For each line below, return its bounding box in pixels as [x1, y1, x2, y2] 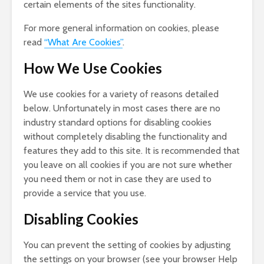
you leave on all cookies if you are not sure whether [24, 159, 232, 170]
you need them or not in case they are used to [24, 173, 212, 184]
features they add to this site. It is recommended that [24, 145, 240, 156]
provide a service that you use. [24, 187, 146, 199]
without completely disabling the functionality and [24, 131, 227, 142]
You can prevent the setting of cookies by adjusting [24, 239, 230, 250]
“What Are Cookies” [44, 37, 123, 48]
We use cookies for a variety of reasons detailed [24, 88, 219, 100]
